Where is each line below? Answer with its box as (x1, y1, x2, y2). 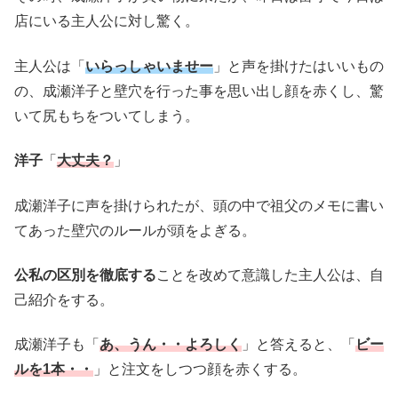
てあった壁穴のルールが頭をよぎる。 (14, 222, 256, 238)
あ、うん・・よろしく (99, 337, 242, 353)
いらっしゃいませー (85, 58, 213, 74)
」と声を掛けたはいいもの (213, 58, 384, 74)
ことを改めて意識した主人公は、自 (156, 267, 384, 283)
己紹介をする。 (14, 291, 114, 307)
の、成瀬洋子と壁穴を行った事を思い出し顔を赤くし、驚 (14, 83, 384, 99)
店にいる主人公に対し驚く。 (14, 13, 199, 29)
